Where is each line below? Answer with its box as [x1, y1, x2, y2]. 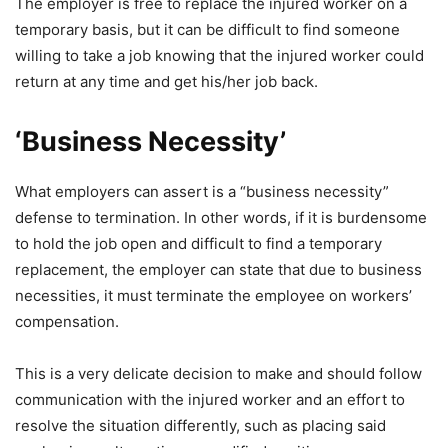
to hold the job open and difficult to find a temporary [15, 234, 382, 253]
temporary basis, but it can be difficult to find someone [15, 20, 400, 39]
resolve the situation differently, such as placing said [15, 416, 386, 435]
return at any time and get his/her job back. [15, 72, 318, 91]
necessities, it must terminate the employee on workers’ [15, 286, 412, 305]
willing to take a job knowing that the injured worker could [15, 46, 424, 65]
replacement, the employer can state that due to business [15, 260, 422, 279]
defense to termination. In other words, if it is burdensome [15, 208, 427, 227]
